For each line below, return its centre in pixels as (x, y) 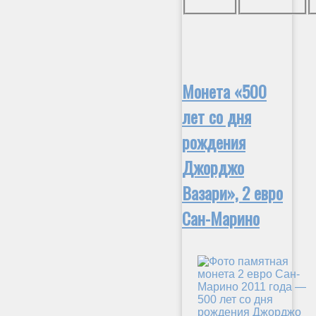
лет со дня (217, 116)
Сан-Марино (221, 218)
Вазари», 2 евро (232, 192)
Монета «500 (224, 91)
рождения (214, 141)
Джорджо (213, 167)
